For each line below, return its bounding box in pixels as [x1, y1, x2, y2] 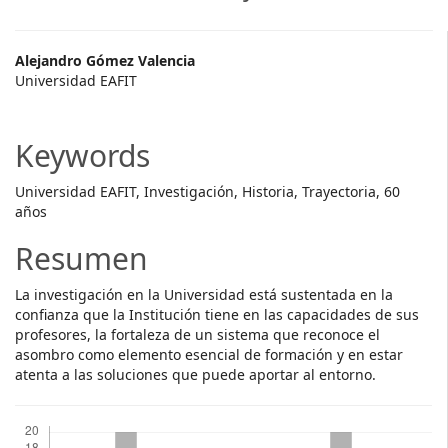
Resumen [15, 238, 148, 279]
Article [14, 79, 103, 120]
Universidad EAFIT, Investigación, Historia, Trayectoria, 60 [15, 182, 400, 201]
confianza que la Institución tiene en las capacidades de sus [15, 305, 419, 324]
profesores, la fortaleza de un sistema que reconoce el [15, 325, 380, 344]
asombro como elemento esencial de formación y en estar [15, 345, 403, 364]
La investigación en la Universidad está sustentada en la [15, 285, 393, 304]
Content [14, 112, 128, 153]
